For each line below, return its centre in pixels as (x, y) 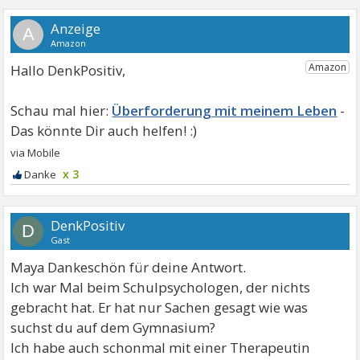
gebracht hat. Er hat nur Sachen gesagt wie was (160, 307)
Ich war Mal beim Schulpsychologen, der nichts (161, 287)
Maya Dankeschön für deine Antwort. (129, 267)
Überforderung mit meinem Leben (225, 110)
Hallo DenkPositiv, (68, 70)
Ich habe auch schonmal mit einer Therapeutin (161, 348)
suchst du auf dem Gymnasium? (113, 327)
